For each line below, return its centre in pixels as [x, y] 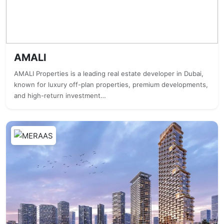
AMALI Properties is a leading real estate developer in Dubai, [109, 73]
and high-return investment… [60, 95]
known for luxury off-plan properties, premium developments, [111, 84]
